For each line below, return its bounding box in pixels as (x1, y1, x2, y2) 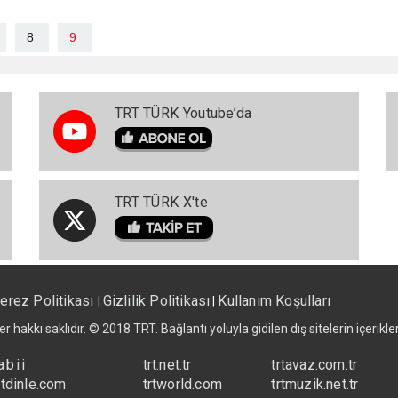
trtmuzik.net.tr (271, 376, 359, 394)
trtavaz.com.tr (271, 356, 358, 374)
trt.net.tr (142, 356, 192, 374)
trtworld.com (142, 376, 223, 394)
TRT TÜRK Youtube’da (114, 105, 252, 123)
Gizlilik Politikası (102, 292, 211, 310)
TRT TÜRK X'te (114, 194, 208, 211)
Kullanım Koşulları (218, 292, 331, 310)
